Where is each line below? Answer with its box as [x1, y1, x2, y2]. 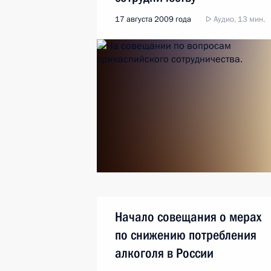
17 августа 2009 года [115, 14, 191, 25]
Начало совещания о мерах [115, 209, 261, 224]
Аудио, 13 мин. [212, 14, 265, 25]
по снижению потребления [115, 227, 256, 243]
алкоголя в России [115, 246, 214, 261]
